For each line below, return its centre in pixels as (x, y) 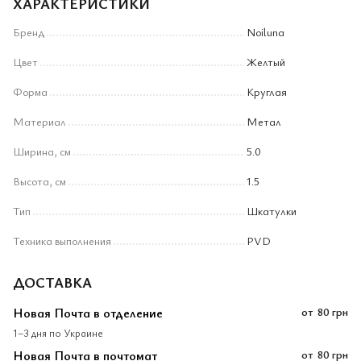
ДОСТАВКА (52, 282)
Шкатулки (272, 210)
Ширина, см (42, 151)
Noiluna (266, 31)
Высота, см (39, 180)
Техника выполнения (62, 240)
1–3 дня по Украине (58, 332)
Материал (39, 121)
